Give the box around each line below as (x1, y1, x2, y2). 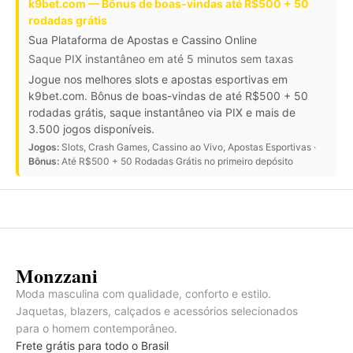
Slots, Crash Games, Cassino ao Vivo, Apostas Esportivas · (59, 140, 316, 153)
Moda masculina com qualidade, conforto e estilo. (16, 286, 271, 300)
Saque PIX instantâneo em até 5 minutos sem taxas (28, 51, 293, 65)
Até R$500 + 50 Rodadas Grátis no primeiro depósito (59, 154, 293, 167)
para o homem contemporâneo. (16, 321, 177, 335)
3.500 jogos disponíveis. (28, 121, 154, 136)
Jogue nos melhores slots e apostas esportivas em (28, 72, 288, 86)
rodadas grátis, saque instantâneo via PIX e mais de (28, 105, 295, 119)
